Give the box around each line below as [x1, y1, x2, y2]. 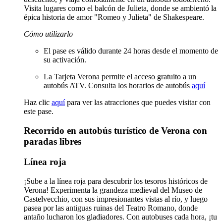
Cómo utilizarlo [24, 30, 73, 39]
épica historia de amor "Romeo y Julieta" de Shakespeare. [24, 13, 204, 22]
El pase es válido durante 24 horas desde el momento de [44, 47, 218, 55]
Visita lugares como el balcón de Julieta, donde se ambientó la [24, 4, 217, 13]
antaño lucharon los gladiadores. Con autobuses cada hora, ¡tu [24, 212, 217, 221]
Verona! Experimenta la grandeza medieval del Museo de [24, 185, 202, 194]
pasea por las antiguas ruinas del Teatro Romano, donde [24, 203, 198, 212]
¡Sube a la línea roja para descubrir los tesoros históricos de [24, 176, 208, 185]
